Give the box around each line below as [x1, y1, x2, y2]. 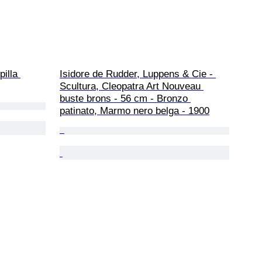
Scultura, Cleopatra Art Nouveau [60, 80, 204, 92]
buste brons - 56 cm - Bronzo [60, 92, 191, 104]
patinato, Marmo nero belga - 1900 [60, 105, 209, 116]
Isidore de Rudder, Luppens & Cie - [60, 68, 216, 80]
